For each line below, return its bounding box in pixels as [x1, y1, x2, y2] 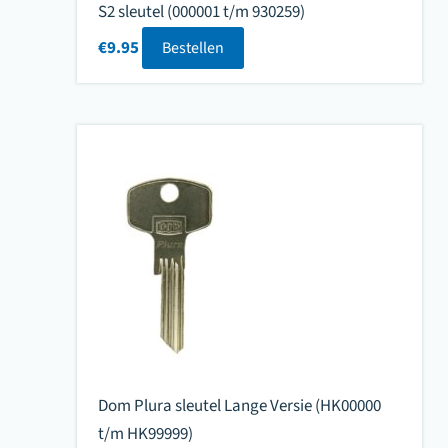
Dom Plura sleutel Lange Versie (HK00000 [97, 393, 381, 418]
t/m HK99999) [97, 421, 193, 446]
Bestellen [161, 37, 224, 60]
